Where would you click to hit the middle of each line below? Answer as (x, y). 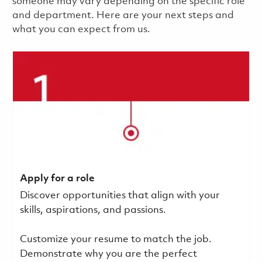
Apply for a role (57, 178)
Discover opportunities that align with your (120, 195)
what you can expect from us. (81, 29)
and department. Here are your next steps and (123, 15)
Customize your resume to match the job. (116, 239)
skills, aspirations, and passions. (93, 210)
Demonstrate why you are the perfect (108, 254)
